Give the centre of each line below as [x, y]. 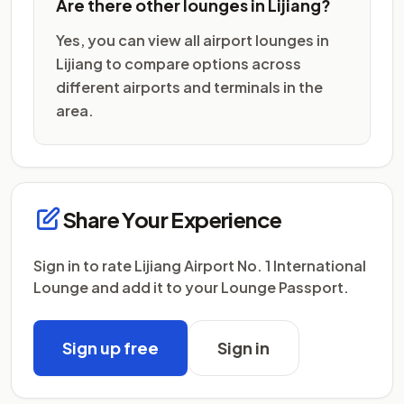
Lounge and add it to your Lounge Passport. [191, 287]
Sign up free [110, 348]
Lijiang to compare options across [179, 64]
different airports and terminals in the [189, 87]
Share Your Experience [172, 219]
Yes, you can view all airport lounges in [193, 40]
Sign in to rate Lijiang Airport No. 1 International [200, 266]
